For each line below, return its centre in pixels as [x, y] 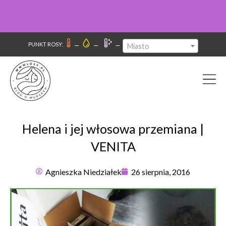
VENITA [113, 146]
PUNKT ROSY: [45, 44]
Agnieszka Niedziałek [83, 172]
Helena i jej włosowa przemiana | [113, 128]
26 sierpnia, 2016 [161, 172]
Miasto [138, 46]
